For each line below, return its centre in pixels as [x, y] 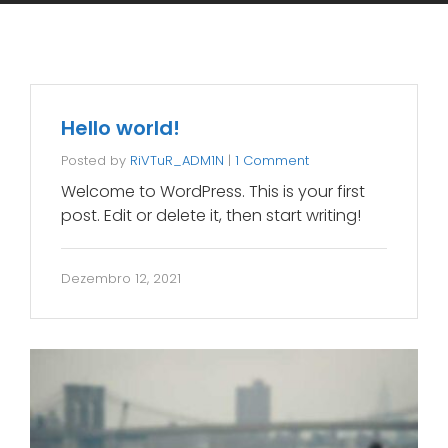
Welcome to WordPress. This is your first [213, 191]
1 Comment [272, 160]
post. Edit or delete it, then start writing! [211, 215]
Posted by [95, 160]
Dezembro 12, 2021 [121, 278]
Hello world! [120, 127]
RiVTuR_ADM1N [177, 160]
